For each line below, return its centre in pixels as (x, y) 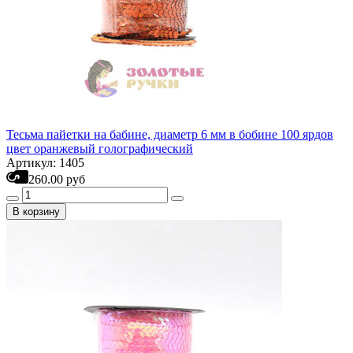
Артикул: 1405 (45, 163)
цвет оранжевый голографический (100, 149)
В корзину (36, 212)
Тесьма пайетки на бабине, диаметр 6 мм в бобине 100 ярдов (170, 134)
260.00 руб (57, 179)
